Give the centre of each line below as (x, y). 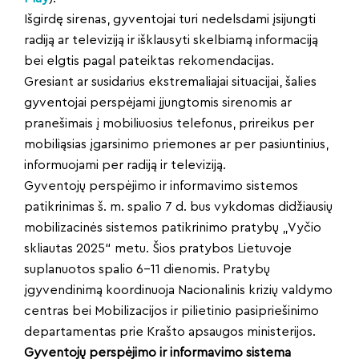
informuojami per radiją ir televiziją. (127, 165)
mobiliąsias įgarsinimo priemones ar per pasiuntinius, (176, 144)
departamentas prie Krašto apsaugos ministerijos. (171, 331)
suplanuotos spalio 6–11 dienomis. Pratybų (147, 269)
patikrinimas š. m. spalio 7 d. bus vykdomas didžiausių (178, 206)
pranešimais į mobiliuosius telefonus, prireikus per (169, 123)
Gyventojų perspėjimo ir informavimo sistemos (161, 186)
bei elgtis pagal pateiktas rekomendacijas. (151, 61)
